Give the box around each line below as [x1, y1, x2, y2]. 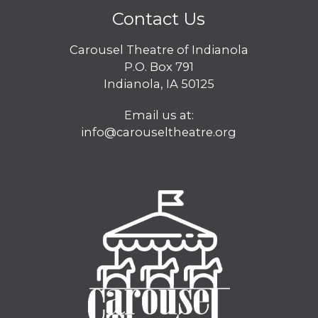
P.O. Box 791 [124, 60, 194, 75]
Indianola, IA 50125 [103, 77, 214, 92]
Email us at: [124, 108, 194, 123]
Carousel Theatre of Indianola [69, 43, 248, 57]
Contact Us [112, 9, 206, 30]
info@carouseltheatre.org [81, 125, 237, 140]
